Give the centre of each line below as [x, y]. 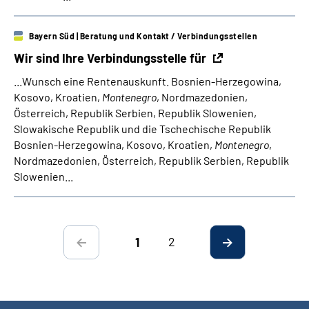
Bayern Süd [52, 36]
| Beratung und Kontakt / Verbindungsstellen [167, 36]
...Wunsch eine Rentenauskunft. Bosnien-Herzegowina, [148, 81]
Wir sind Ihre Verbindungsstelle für [111, 58]
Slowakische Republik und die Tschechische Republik [142, 129]
